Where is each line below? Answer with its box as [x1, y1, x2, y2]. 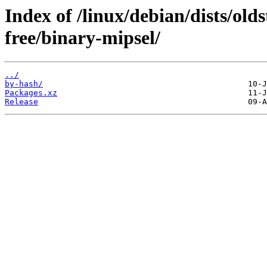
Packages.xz [5, 88, 57, 98]
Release [5, 97, 38, 107]
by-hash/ [5, 79, 43, 89]
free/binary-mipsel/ [5, 27, 160, 48]
